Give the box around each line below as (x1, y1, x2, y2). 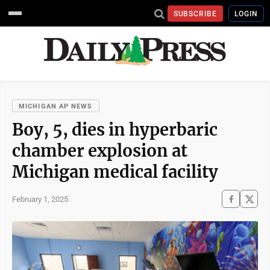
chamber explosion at (12, 140, 187, 161)
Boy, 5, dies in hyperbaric (12, 119, 218, 140)
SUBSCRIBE (173, 9, 218, 18)
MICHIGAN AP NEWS (19, 102, 93, 110)
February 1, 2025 (12, 194, 68, 204)
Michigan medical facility (12, 162, 218, 182)
